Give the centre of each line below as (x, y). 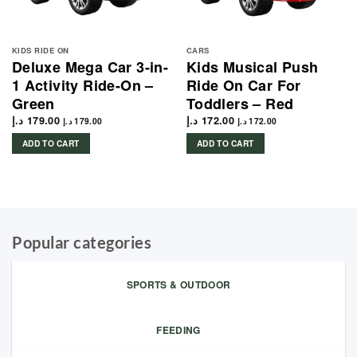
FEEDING (178, 330)
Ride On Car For (243, 85)
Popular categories (82, 242)
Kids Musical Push (252, 67)
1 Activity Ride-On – (82, 85)
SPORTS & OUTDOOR (178, 284)
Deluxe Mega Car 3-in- (90, 67)
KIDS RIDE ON (40, 50)
